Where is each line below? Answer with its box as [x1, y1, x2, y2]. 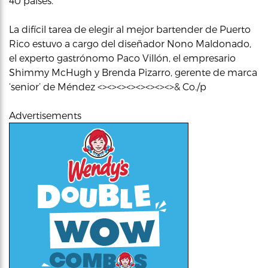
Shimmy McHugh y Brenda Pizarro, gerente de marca [9, 66, 257, 78]
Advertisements [9, 109, 81, 121]
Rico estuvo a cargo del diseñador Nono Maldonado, [9, 38, 251, 49]
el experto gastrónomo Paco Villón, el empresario [9, 52, 236, 63]
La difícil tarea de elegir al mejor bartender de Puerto [9, 23, 251, 35]
